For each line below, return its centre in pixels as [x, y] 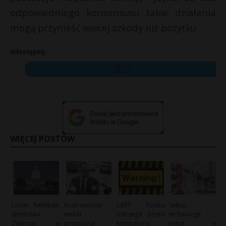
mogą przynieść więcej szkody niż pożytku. [104, 28]
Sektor [178, 205]
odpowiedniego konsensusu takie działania [113, 13]
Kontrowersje [83, 205]
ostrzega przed [141, 214]
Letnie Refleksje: [36, 205]
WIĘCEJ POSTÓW [42, 138]
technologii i [193, 214]
